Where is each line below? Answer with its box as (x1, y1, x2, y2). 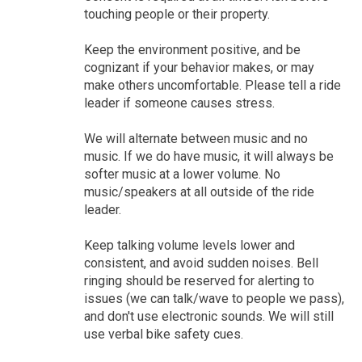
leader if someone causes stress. (83, 95, 275, 111)
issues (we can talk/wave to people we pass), (83, 290, 344, 306)
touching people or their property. (83, 6, 270, 22)
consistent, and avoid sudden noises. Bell (83, 255, 318, 271)
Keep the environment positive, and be (83, 41, 301, 57)
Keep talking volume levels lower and (83, 237, 295, 253)
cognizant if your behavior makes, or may (83, 59, 314, 75)
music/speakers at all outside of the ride (83, 183, 314, 200)
